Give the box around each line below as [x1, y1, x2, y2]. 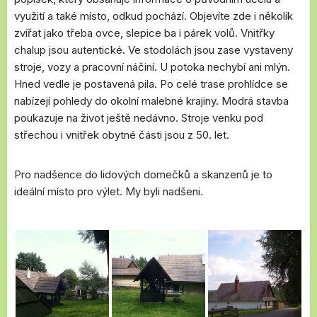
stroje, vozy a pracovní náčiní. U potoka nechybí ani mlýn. [14, 60, 290, 74]
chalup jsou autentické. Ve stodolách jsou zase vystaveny [14, 43, 293, 57]
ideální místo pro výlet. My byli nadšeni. [14, 185, 203, 198]
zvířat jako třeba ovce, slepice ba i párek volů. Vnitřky [14, 26, 275, 40]
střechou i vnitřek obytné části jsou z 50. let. [14, 128, 229, 142]
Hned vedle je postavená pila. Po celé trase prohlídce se [14, 77, 288, 91]
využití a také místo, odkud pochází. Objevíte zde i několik [14, 9, 293, 23]
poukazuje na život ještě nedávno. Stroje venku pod [14, 111, 263, 125]
